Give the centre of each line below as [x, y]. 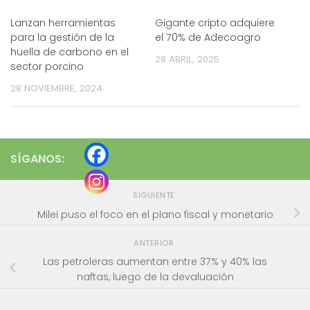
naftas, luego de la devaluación [155, 277]
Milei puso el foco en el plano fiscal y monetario [155, 214]
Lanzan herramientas [63, 23]
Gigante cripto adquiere [215, 23]
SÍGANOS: [37, 158]
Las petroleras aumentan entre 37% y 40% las [155, 262]
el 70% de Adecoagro [208, 37]
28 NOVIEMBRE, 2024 [56, 88]
